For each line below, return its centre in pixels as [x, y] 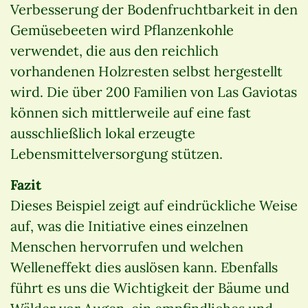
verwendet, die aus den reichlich [114, 50]
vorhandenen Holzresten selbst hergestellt [146, 71]
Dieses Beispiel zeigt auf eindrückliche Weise [154, 205]
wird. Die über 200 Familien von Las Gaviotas [154, 91]
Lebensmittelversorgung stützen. [117, 153]
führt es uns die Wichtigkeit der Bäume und [150, 287]
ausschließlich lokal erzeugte [103, 133]
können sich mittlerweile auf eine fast [131, 112]
